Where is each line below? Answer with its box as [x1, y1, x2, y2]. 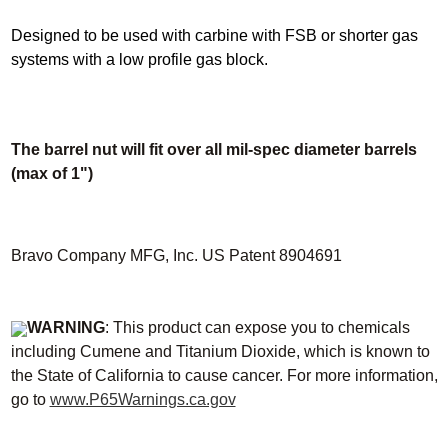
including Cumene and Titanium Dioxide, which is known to [10, 343, 430, 361]
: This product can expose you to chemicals [104, 319, 410, 337]
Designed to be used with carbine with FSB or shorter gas [10, 27, 418, 45]
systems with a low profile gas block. [10, 51, 268, 69]
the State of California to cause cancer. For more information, [10, 367, 438, 385]
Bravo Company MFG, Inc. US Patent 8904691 [10, 247, 342, 265]
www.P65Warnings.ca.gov [49, 391, 236, 409]
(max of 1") [10, 165, 93, 183]
